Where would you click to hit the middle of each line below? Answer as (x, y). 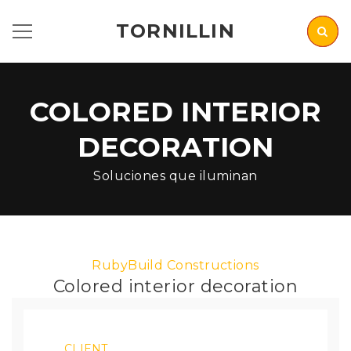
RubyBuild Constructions (175, 265)
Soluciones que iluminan (175, 176)
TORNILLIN (175, 31)
